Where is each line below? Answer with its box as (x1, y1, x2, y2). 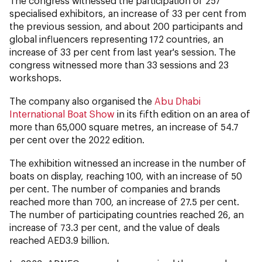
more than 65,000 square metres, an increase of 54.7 (9, 120, 239, 132)
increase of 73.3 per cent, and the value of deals (9, 221, 220, 233)
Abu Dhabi (154, 95, 201, 106)
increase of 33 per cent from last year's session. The (9, 46, 236, 57)
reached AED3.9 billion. (9, 234, 109, 246)
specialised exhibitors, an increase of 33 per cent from (9, 7, 246, 19)
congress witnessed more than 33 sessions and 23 (9, 58, 229, 70)
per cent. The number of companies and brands (9, 182, 220, 194)
